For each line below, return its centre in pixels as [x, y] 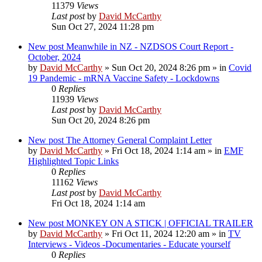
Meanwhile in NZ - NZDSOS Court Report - [150, 46]
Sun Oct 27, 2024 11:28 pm [103, 26]
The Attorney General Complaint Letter [139, 140]
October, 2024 [54, 57]
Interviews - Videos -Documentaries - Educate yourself [129, 244]
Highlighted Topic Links [73, 161]
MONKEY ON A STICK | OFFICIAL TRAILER [160, 223]
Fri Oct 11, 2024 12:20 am [161, 233]
